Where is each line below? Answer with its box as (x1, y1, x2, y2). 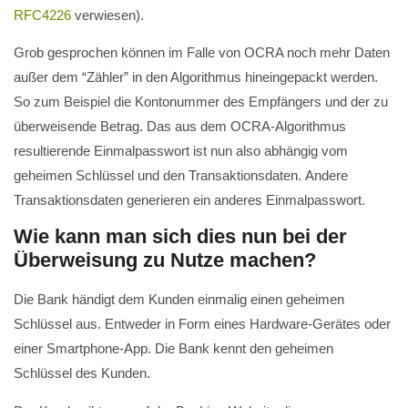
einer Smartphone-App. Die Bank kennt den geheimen (14, 341, 333, 357)
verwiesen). (71, 6, 144, 23)
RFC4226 (14, 6, 71, 23)
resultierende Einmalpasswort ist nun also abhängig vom (14, 143, 348, 159)
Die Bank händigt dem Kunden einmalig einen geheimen (14, 291, 344, 308)
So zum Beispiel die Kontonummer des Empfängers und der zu (14, 94, 388, 110)
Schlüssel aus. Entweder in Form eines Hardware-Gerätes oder (14, 316, 391, 332)
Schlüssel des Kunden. (14, 365, 150, 382)
